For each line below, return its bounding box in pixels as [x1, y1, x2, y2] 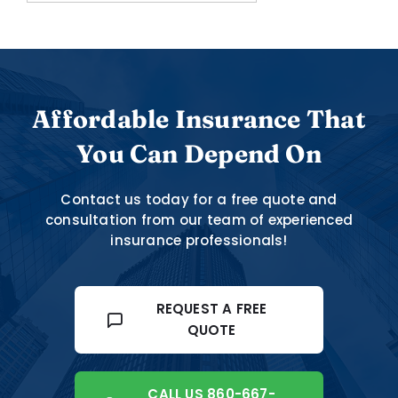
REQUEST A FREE [155, 298, 267, 318]
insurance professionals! [110, 230, 288, 250]
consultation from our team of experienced [44, 210, 354, 229]
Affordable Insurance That [32, 103, 366, 134]
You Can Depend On [76, 138, 322, 169]
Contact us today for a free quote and [60, 189, 338, 209]
